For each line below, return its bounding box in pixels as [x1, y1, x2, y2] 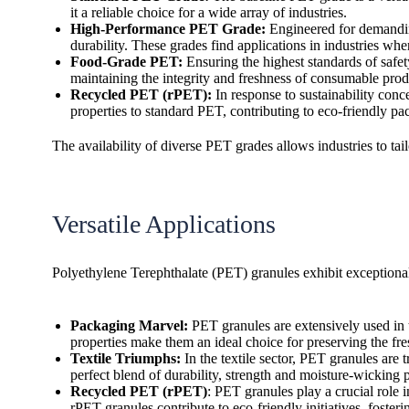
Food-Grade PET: [70, 54, 183, 69]
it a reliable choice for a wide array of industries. [70, 5, 347, 20]
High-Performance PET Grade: [70, 21, 266, 37]
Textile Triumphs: [70, 351, 181, 366]
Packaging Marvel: [70, 318, 188, 333]
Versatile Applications [52, 210, 276, 238]
